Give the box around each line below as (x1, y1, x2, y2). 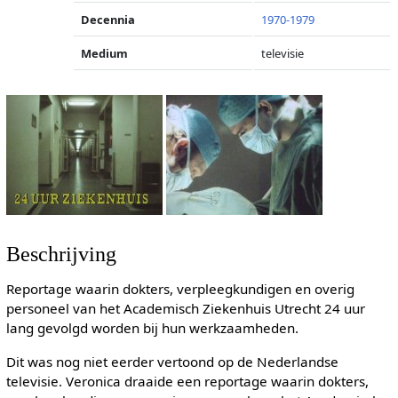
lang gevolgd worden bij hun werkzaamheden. (5, 319, 298, 338)
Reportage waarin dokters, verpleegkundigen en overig (5, 280, 354, 298)
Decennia (81, 12, 136, 28)
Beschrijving (5, 242, 116, 267)
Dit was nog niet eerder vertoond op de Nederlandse (5, 352, 338, 370)
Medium (81, 45, 129, 61)
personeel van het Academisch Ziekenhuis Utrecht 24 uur (5, 299, 365, 318)
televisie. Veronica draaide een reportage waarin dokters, (5, 371, 369, 390)
